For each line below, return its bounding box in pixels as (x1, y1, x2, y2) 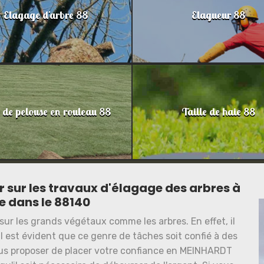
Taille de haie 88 (181, 105, 255, 118)
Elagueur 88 (191, 8, 245, 22)
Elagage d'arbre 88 (3, 8, 88, 22)
